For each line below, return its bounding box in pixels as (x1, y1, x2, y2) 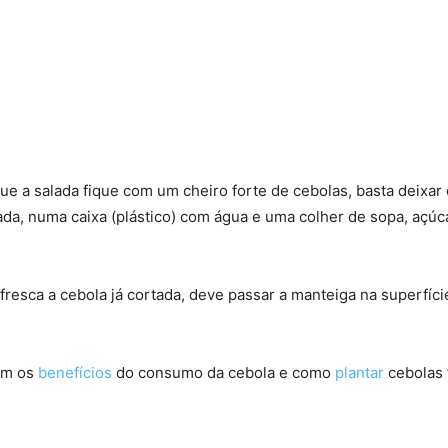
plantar (335, 363, 384, 382)
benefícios (38, 363, 112, 382)
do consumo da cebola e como (112, 363, 335, 382)
